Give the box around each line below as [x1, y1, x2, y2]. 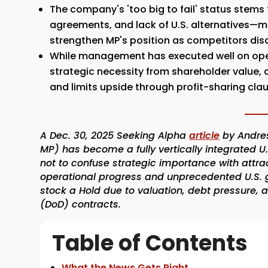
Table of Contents [52, 227, 248, 258]
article [189, 128, 220, 142]
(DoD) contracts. [40, 197, 121, 211]
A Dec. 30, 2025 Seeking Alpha [40, 128, 190, 142]
